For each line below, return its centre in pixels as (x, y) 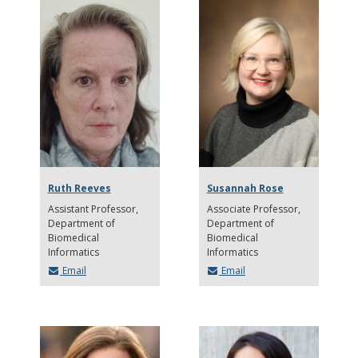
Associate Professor (252, 209)
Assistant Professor (93, 209)
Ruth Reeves (79, 189)
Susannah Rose (245, 189)
